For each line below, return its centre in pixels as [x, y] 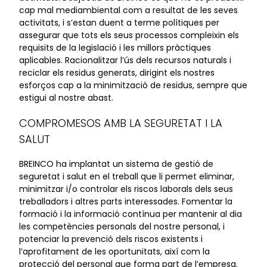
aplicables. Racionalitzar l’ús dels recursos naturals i [125, 60]
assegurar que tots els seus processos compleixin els [129, 35]
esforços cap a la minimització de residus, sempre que [133, 85]
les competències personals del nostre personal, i [122, 226]
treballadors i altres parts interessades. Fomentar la [126, 201]
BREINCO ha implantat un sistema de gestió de [116, 164]
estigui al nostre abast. [66, 98]
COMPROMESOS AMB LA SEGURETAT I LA [121, 123]
